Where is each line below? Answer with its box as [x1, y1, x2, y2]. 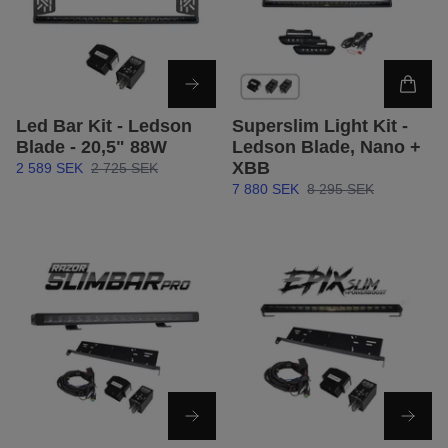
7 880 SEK [232, 181, 299, 198]
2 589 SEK [16, 160, 83, 177]
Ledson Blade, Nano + [232, 137, 421, 158]
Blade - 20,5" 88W [16, 137, 167, 158]
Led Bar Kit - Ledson [16, 116, 192, 137]
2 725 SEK [91, 160, 158, 177]
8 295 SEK [307, 181, 374, 198]
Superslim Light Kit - [232, 116, 408, 137]
